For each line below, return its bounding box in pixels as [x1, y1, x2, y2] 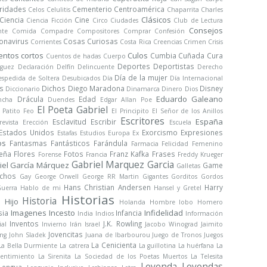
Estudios [79, 129, 105, 137]
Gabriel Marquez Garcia [71, 158, 174, 171]
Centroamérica [114, 4, 165, 14]
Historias [61, 191, 114, 208]
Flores [14, 149, 36, 159]
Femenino [192, 139, 223, 148]
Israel [85, 220, 101, 228]
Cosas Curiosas [63, 36, 119, 46]
